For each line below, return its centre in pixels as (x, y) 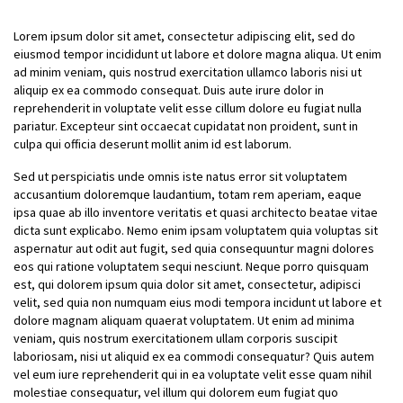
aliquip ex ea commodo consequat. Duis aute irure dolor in (169, 90)
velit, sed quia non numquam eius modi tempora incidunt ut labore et (197, 302)
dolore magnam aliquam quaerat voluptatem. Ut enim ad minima (184, 320)
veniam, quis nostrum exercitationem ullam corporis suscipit (175, 338)
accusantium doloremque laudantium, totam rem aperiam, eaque (188, 194)
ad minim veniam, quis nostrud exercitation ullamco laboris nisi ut (188, 72)
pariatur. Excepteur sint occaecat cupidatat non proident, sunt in (186, 126)
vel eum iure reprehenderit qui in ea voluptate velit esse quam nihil (193, 374)
